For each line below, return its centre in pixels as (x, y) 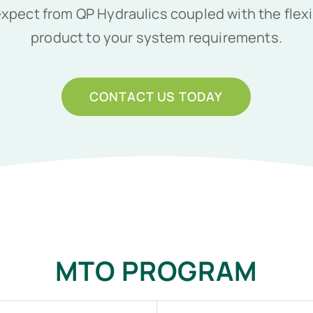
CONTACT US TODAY (156, 97)
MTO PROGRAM (156, 271)
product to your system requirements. (156, 38)
